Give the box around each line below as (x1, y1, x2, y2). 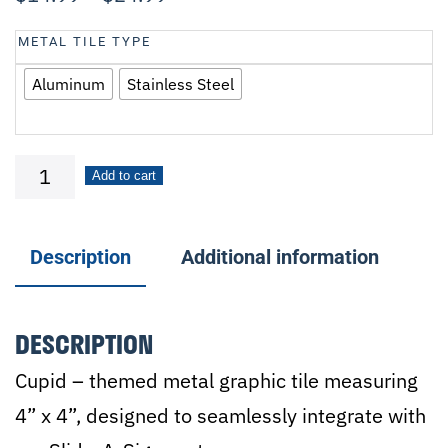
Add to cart (92, 167, 156, 183)
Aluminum (32, 73, 105, 94)
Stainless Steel (127, 73, 234, 94)
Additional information (181, 244, 379, 269)
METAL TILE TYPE (18, 33, 151, 49)
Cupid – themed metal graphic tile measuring (15, 366, 418, 394)
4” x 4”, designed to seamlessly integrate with (15, 401, 426, 429)
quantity (14, 192, 88, 220)
